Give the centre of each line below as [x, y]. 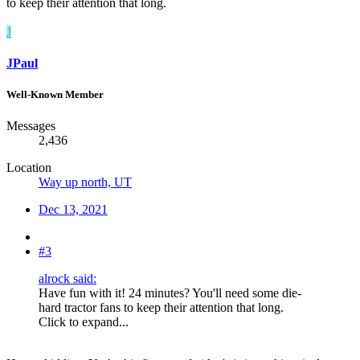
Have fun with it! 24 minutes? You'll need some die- [170, 293]
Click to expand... [84, 322]
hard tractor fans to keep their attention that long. [161, 308]
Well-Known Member [55, 94]
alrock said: [67, 279]
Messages [31, 126]
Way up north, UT [85, 182]
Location [29, 168]
